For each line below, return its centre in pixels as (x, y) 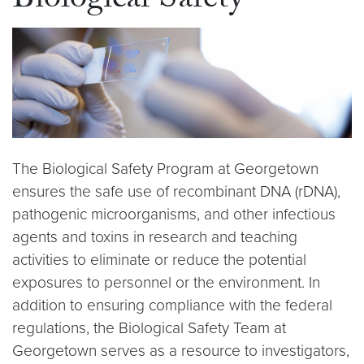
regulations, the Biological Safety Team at (149, 327)
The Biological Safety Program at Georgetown (165, 168)
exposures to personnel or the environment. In (166, 282)
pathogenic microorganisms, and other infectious (174, 214)
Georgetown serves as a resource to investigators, (181, 350)
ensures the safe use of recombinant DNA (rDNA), (176, 191)
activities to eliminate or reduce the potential (159, 259)
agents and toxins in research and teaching (155, 236)
